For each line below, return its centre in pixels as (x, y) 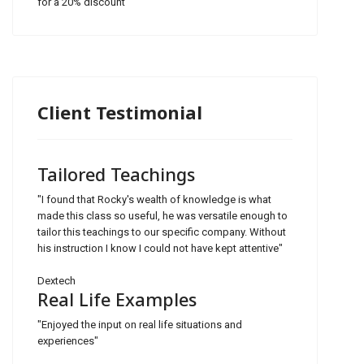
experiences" (68, 341)
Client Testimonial (120, 112)
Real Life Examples (117, 299)
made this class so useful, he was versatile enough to (162, 216)
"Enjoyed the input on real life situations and (140, 325)
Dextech (56, 281)
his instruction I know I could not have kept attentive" (160, 248)
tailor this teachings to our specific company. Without (162, 232)
